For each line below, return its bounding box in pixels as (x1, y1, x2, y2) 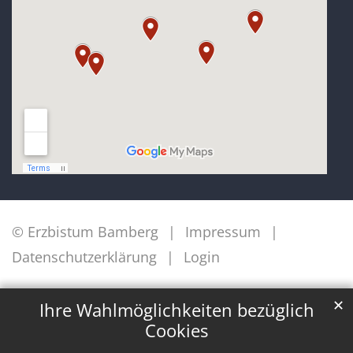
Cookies (145, 319, 208, 343)
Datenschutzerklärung (12, 247, 157, 267)
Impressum (185, 222, 261, 242)
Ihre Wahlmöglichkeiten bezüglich (39, 299, 314, 322)
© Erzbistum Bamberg (12, 222, 158, 242)
